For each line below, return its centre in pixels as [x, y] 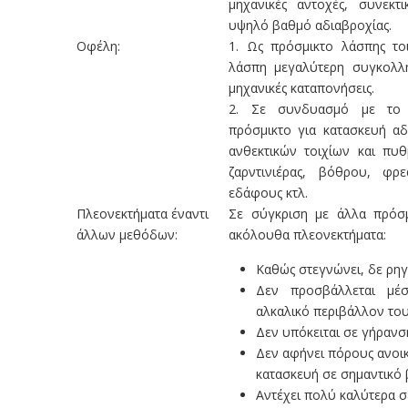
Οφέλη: [98, 46]
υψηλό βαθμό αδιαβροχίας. [310, 25]
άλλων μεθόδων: [127, 235]
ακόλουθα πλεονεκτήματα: [307, 235]
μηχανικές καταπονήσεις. [301, 88]
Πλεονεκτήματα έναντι [143, 214]
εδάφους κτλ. [268, 193]
